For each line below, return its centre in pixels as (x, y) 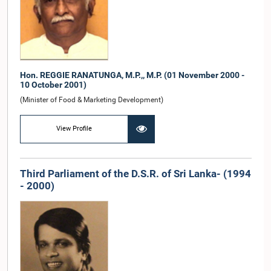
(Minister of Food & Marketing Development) (92, 100)
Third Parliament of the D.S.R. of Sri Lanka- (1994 (135, 173)
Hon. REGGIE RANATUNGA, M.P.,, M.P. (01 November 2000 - (132, 75)
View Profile (74, 129)
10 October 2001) (53, 84)
